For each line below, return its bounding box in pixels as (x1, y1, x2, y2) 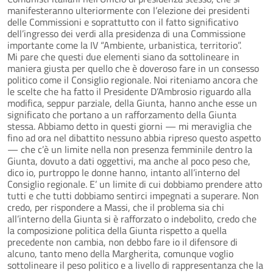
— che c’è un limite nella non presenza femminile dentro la (7, 141, 252, 157)
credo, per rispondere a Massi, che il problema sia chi (7, 199, 224, 214)
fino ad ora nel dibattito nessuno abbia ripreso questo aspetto (7, 130, 261, 145)
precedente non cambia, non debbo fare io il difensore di (7, 234, 238, 249)
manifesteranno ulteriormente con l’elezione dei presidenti (7, 2, 250, 18)
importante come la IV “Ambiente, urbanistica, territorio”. (7, 37, 241, 52)
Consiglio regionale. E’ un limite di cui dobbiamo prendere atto (7, 176, 262, 191)
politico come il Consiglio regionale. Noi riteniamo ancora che (7, 72, 258, 87)
